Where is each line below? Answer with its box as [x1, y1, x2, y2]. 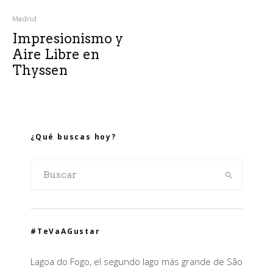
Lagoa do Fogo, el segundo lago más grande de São [30, 255, 243, 268]
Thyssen [12, 62, 68, 78]
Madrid [12, 15, 37, 23]
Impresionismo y [12, 30, 123, 46]
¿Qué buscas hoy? [30, 132, 116, 142]
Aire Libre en [12, 46, 99, 62]
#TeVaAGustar [30, 226, 101, 236]
